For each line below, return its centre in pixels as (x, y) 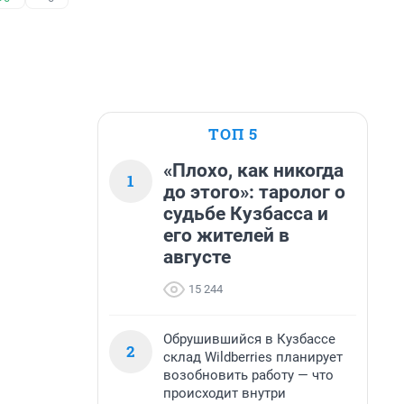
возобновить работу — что (248, 375)
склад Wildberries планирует (253, 357)
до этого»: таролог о (254, 192)
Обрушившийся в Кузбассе (249, 339)
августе (197, 257)
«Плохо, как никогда (253, 170)
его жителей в (226, 235)
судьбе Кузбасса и (246, 214)
